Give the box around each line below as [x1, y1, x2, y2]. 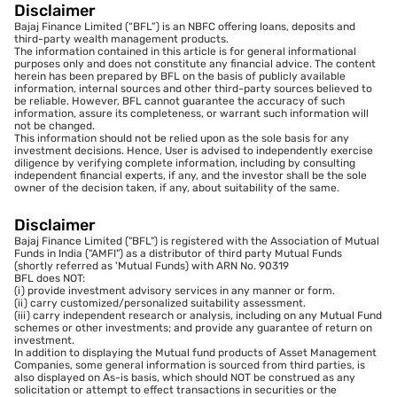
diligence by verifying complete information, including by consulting [14, 157, 355, 170]
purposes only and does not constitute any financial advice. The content [14, 58, 376, 71]
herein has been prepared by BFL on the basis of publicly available [14, 70, 346, 83]
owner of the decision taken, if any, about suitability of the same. [14, 182, 339, 195]
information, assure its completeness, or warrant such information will [14, 107, 369, 121]
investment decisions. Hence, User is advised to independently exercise [14, 144, 373, 158]
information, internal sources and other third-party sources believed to [14, 82, 372, 96]
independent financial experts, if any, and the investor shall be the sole [14, 169, 367, 183]
